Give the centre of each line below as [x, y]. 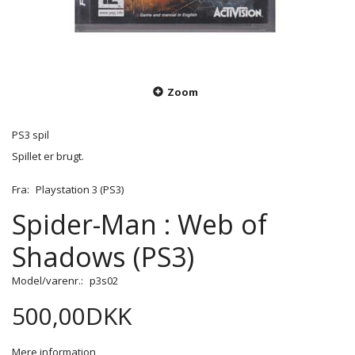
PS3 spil [31, 135]
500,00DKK [72, 316]
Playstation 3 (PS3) [80, 190]
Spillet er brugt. [48, 157]
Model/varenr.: [49, 281]
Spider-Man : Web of [139, 225]
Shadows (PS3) [103, 257]
